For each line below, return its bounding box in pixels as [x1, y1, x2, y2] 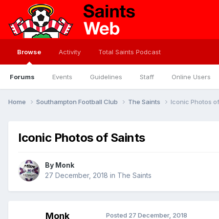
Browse [17, 48, 41, 56]
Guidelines [90, 73, 122, 81]
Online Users [172, 73, 211, 81]
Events [52, 73, 72, 81]
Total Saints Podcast [98, 48, 161, 56]
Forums [10, 73, 35, 81]
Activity [59, 48, 81, 56]
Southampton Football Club [36, 97, 119, 106]
